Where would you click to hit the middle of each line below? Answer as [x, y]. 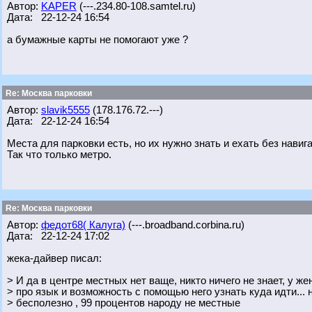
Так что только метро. [59, 155]
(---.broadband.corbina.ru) [185, 225]
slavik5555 [65, 110]
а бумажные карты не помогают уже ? [97, 40]
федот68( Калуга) [83, 225]
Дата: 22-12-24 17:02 [58, 236]
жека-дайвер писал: [54, 258]
